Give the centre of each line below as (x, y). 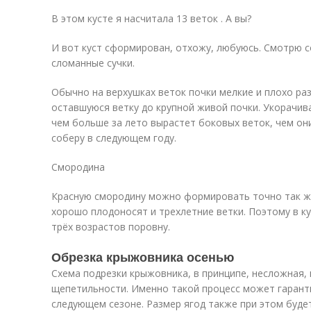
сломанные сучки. (93, 63)
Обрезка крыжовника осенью (143, 257)
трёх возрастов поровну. (111, 227)
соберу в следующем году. (114, 138)
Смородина (78, 167)
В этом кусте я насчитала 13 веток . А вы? (151, 18)
